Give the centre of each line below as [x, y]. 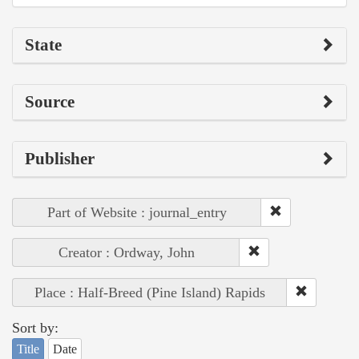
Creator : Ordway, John [126, 252]
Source [50, 101]
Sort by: [35, 327]
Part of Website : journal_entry [137, 212]
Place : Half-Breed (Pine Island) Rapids [150, 292]
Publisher [60, 158]
